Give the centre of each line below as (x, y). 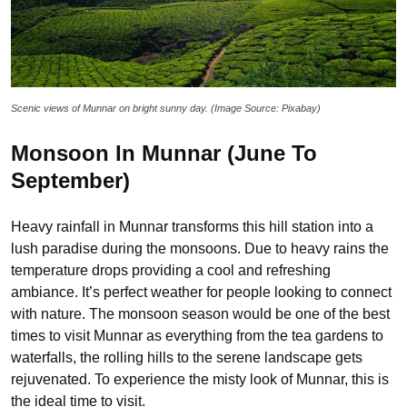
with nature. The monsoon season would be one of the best (200, 313)
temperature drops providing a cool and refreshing (171, 270)
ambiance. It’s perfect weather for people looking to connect (201, 292)
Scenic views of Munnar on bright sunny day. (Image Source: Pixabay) (166, 108)
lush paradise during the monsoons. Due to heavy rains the (200, 248)
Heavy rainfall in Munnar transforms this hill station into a (192, 226)
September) (70, 180)
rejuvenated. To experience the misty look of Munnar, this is (200, 379)
